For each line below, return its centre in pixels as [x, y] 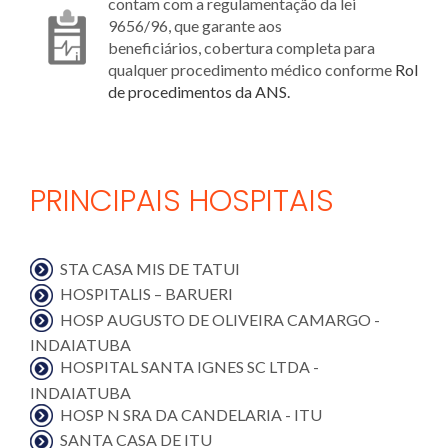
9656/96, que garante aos [195, 25]
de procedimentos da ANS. [203, 91]
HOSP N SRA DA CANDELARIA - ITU [191, 414]
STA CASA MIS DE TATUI [150, 268]
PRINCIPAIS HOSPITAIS [182, 200]
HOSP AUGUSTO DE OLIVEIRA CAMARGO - [220, 319]
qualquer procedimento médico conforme [251, 69]
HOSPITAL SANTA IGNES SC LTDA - [189, 367]
